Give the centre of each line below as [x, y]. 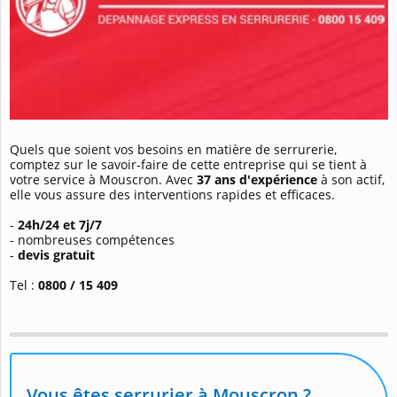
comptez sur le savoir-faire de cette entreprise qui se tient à [188, 164]
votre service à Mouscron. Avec [103, 179]
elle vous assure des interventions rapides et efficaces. [172, 194]
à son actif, [351, 179]
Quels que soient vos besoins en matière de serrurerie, [173, 149]
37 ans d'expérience [257, 179]
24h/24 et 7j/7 [58, 224]
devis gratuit [56, 254]
